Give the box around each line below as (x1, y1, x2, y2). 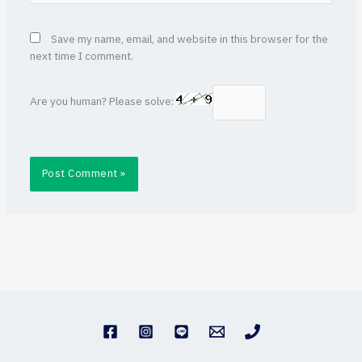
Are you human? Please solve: (29, 93, 176, 112)
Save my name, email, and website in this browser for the (50, 31, 328, 49)
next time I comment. (29, 48, 133, 66)
